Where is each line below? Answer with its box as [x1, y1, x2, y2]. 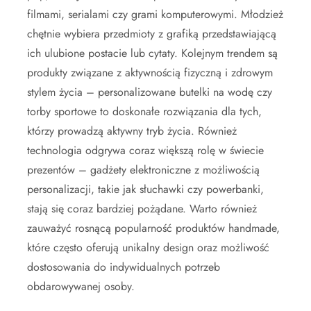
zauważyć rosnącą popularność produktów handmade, [27, 219, 280, 236]
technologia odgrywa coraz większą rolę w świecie [27, 142, 264, 158]
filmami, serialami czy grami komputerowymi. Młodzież [27, 6, 283, 22]
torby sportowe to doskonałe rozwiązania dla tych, [27, 103, 262, 119]
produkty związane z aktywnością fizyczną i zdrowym [27, 64, 273, 81]
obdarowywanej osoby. [27, 278, 135, 294]
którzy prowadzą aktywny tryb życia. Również [27, 122, 237, 139]
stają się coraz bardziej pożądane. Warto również [27, 200, 257, 217]
